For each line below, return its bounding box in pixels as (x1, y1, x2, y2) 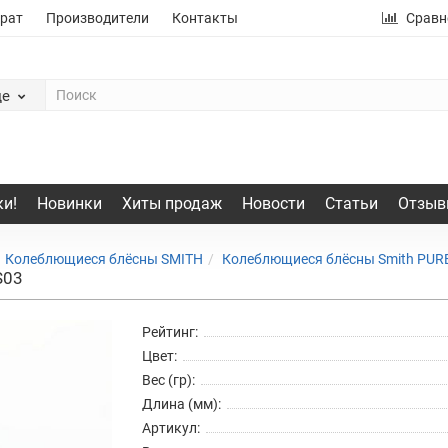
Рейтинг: (141, 323, 198, 340)
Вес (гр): (141, 371, 195, 388)
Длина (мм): (141, 395, 221, 412)
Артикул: (141, 419, 200, 436)
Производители (46, 10, 149, 26)
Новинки (36, 193, 102, 213)
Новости (241, 193, 305, 213)
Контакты (172, 10, 238, 26)
